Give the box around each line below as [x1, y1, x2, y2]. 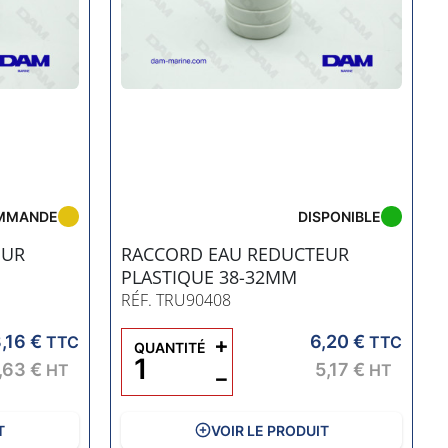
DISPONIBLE [298, 207, 382, 225]
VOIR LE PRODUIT [210, 421, 329, 439]
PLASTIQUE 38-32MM [120, 264, 297, 289]
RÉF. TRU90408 [120, 288, 231, 311]
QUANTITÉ [133, 338, 206, 356]
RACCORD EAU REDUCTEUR [120, 241, 349, 266]
